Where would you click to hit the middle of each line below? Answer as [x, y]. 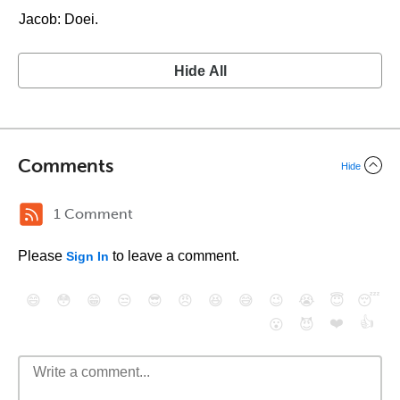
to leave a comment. [174, 256]
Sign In [87, 256]
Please [42, 256]
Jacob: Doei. [58, 19]
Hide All [200, 71]
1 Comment [93, 214]
